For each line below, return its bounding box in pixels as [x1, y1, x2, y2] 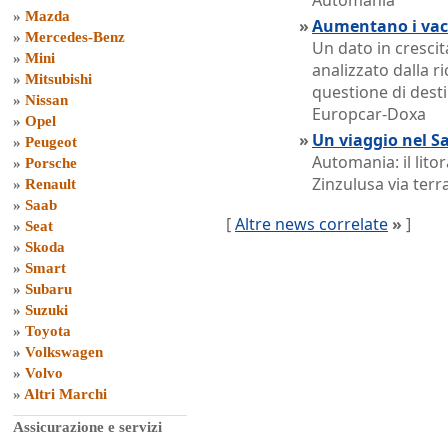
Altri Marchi [24, 386, 107, 402]
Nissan [25, 92, 68, 108]
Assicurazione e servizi [13, 419, 162, 435]
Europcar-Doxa [312, 103, 426, 125]
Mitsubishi [25, 71, 92, 87]
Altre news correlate [235, 213, 388, 235]
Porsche [25, 155, 77, 171]
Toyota [25, 323, 71, 339]
